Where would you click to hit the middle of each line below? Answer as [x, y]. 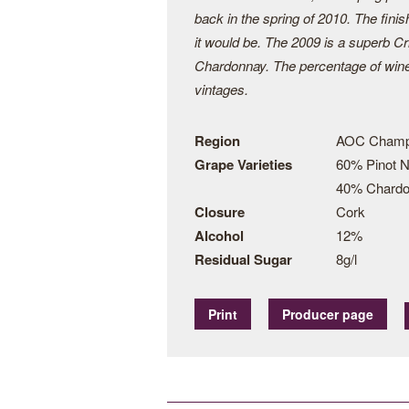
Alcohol [219, 236]
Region [217, 141]
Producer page [328, 314]
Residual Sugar [243, 259]
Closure [220, 212]
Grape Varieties [243, 164]
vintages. [221, 89]
